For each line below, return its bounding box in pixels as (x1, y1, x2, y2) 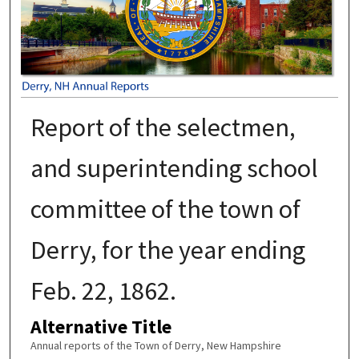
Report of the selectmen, (30, 111, 296, 144)
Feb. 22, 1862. (30, 275, 176, 308)
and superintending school (30, 152, 318, 185)
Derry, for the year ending (30, 234, 305, 267)
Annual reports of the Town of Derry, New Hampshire (30, 338, 281, 353)
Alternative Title (30, 314, 171, 340)
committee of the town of (30, 193, 301, 226)
